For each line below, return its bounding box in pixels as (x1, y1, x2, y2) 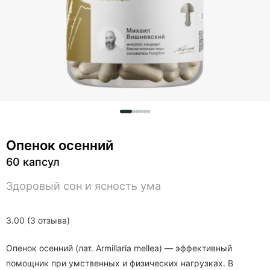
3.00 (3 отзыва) (6, 215, 70, 225)
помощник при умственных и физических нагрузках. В (6, 258, 233, 268)
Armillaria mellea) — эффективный (96, 243, 232, 253)
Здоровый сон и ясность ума (6, 180, 161, 192)
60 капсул (6, 155, 60, 168)
